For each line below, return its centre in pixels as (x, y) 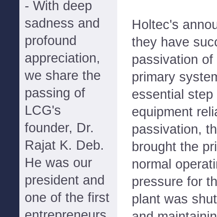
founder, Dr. (59, 128)
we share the (63, 76)
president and (65, 180)
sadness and (62, 23)
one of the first (67, 198)
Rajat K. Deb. (64, 145)
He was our (58, 163)
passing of (55, 93)
